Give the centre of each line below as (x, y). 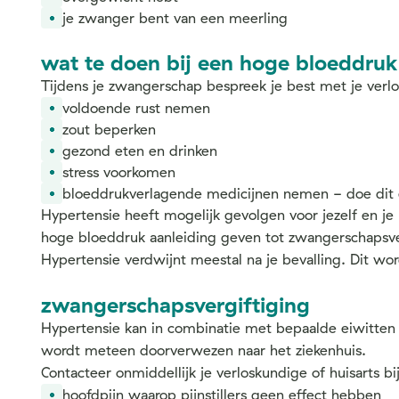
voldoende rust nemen (136, 108)
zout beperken (109, 129)
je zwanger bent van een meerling (175, 18)
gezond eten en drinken (140, 151)
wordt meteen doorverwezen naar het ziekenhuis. (204, 350)
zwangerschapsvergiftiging (175, 305)
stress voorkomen (119, 172)
